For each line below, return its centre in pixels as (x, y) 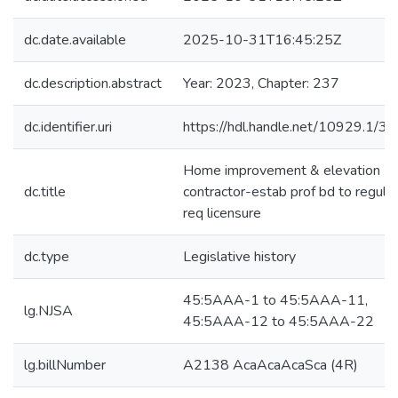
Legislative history (239, 257)
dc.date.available (75, 40)
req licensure (222, 213)
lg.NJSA (48, 311)
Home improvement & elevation (282, 171)
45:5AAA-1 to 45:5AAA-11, (275, 300)
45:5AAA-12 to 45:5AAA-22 (279, 322)
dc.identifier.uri (68, 127)
